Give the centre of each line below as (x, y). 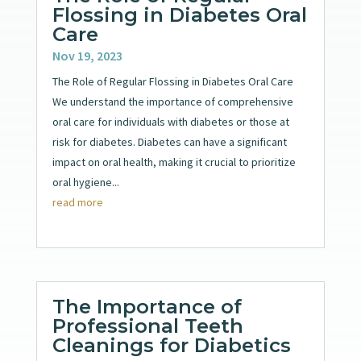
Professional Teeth (147, 326)
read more (77, 202)
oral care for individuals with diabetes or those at (170, 121)
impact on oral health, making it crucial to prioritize (174, 162)
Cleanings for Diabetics (171, 345)
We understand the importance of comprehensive (172, 101)
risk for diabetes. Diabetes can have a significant (169, 141)
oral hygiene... (85, 182)
